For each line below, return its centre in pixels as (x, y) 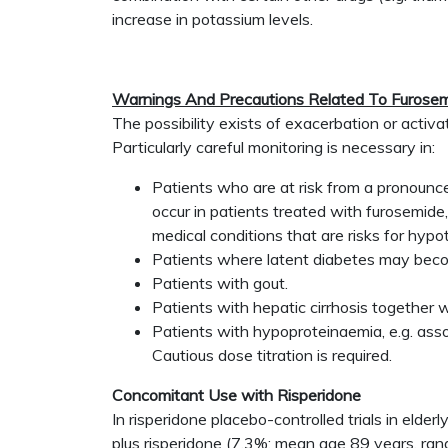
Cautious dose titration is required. (272, 355)
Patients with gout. (220, 283)
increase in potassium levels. (212, 19)
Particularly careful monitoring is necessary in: (273, 147)
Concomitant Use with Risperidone (236, 395)
